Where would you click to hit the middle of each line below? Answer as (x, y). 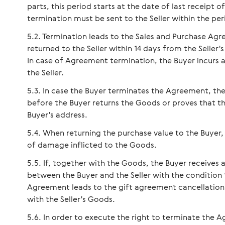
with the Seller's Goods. (71, 199)
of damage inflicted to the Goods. (92, 145)
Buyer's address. (57, 115)
